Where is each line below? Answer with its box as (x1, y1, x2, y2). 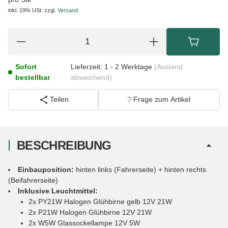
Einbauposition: (18, 165, 76, 174)
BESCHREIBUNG (17, 138, 111, 152)
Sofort (15, 62, 37, 71)
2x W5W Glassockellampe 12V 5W (28, 218, 140, 227)
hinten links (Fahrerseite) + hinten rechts (76, 165, 206, 174)
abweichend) (70, 73, 112, 81)
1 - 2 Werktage (104, 62, 154, 71)
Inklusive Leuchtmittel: (18, 186, 98, 195)
